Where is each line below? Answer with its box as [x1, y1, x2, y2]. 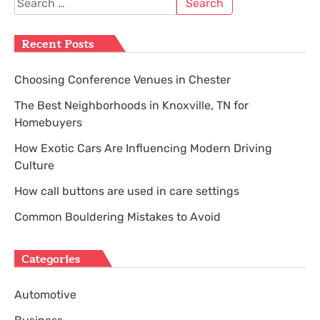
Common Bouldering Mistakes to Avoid [14, 209, 221, 224]
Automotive [14, 287, 76, 301]
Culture [14, 158, 54, 172]
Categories [21, 249, 80, 269]
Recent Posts [21, 34, 94, 54]
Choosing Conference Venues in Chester [14, 72, 231, 86]
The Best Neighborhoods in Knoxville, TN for [14, 98, 249, 112]
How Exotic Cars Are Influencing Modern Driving [14, 141, 272, 155]
